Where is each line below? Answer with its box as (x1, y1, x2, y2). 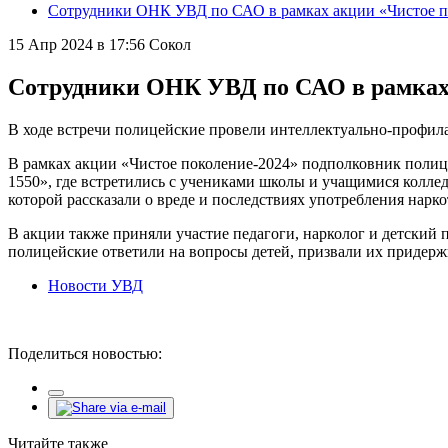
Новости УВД (48, 276, 143, 294)
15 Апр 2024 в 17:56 (8, 36, 145, 53)
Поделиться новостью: (8, 344, 162, 362)
